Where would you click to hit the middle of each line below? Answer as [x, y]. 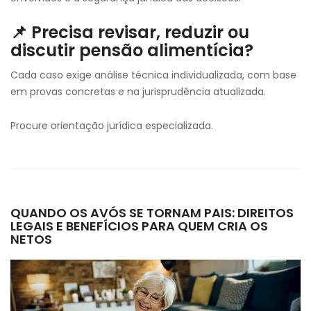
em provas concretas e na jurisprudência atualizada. [138, 92]
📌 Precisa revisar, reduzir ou [130, 32]
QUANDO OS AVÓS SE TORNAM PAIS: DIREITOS [152, 213]
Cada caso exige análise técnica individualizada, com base [153, 75]
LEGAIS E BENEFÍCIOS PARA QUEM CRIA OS [139, 226]
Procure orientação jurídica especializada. [112, 126]
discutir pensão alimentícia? [132, 50]
